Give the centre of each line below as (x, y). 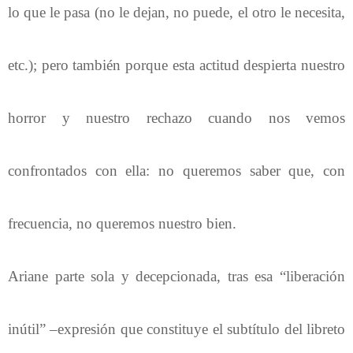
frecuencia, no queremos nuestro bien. (122, 223)
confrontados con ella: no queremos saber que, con (176, 170)
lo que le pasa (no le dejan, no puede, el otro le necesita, (176, 12)
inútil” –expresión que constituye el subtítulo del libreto (176, 329)
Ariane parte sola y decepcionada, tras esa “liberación (176, 276)
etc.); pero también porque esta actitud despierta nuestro (176, 65)
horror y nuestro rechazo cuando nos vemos (176, 117)
